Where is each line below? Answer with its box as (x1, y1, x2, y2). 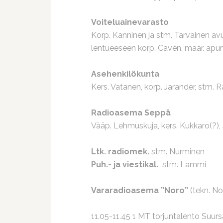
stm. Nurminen (149, 147, 205, 156)
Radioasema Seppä (91, 108, 171, 117)
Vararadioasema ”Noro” (91, 186, 188, 195)
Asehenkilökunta (91, 69, 159, 79)
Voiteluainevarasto (91, 17, 169, 27)
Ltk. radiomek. (91, 147, 149, 156)
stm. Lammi (158, 160, 206, 169)
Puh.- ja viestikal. (91, 160, 158, 169)
